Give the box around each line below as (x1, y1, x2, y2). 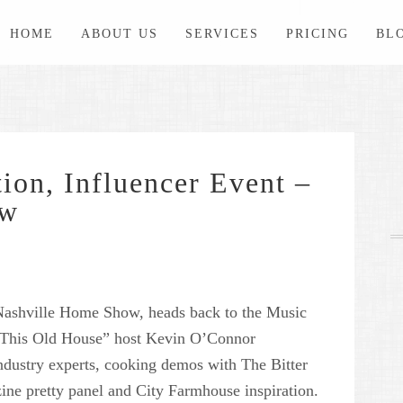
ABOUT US (81, 27, 158, 40)
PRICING (286, 27, 349, 40)
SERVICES (185, 27, 259, 40)
